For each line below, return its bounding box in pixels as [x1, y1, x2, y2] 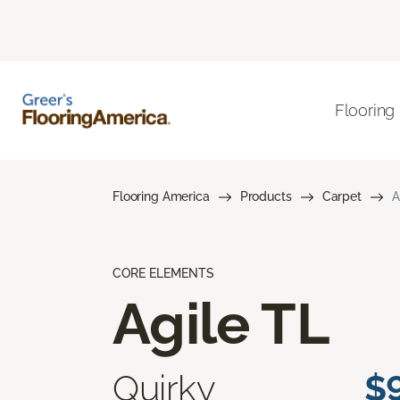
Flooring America [112, 188, 210, 204]
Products [239, 188, 292, 204]
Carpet [321, 188, 362, 204]
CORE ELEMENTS [112, 265, 214, 280]
